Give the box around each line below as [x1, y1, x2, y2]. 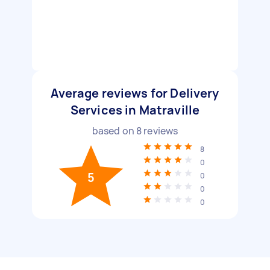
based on [92, 124, 136, 137]
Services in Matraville [70, 102, 200, 118]
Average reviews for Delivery [51, 85, 219, 101]
